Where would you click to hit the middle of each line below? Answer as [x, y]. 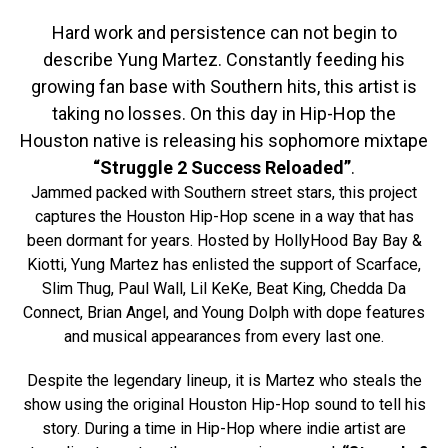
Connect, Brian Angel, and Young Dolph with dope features [224, 312]
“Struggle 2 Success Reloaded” [222, 167]
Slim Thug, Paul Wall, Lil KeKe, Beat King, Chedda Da [224, 288]
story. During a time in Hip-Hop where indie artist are [224, 428]
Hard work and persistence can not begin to [224, 32]
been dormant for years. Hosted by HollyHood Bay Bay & [224, 240]
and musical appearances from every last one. [224, 336]
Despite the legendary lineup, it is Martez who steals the [224, 380]
